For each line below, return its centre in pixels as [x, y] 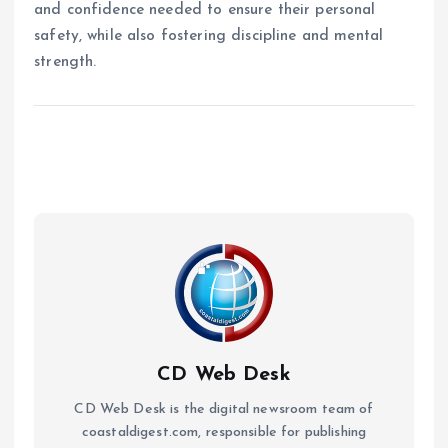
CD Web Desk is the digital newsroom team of [224, 409]
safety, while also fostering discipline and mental [209, 35]
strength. [65, 61]
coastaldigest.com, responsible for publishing [224, 432]
